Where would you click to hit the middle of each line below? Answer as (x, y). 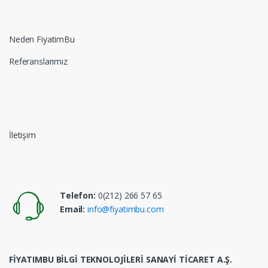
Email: (73, 209)
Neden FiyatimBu (42, 39)
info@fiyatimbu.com (126, 209)
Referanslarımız (38, 62)
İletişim (22, 135)
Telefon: (78, 196)
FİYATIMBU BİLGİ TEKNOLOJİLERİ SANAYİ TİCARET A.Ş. (121, 260)
